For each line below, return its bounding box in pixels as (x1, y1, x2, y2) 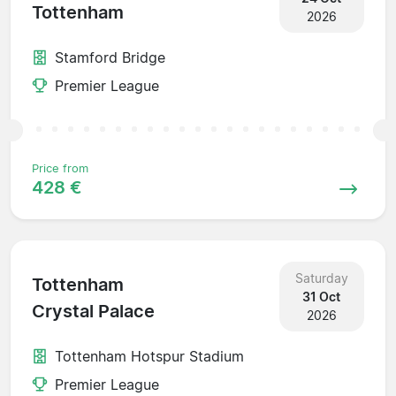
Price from (32, 161, 88, 175)
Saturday (294, 270, 348, 286)
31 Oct (302, 288, 341, 304)
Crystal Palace (32, 301, 155, 323)
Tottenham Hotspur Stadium (55, 346, 244, 365)
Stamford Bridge (55, 48, 165, 66)
